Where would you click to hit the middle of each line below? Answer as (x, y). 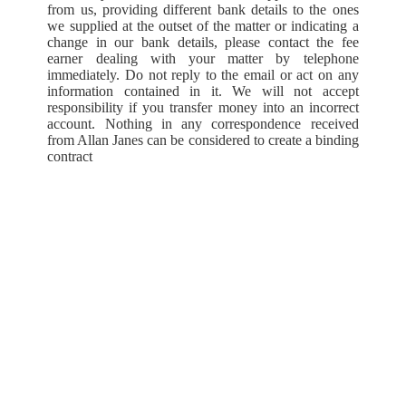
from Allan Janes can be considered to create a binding (203, 140)
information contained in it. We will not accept (203, 92)
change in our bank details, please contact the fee (203, 43)
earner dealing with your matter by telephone (203, 59)
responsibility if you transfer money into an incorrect (203, 108)
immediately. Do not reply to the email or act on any (203, 75)
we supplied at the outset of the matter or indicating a (203, 26)
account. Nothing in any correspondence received (203, 124)
